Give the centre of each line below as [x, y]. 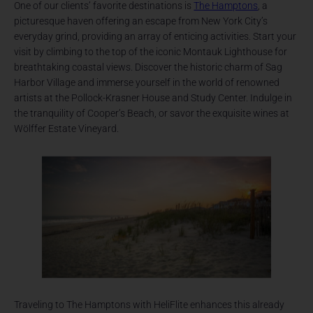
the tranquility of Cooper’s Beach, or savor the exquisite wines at [152, 114]
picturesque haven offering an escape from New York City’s [141, 21]
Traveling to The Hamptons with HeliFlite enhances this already [150, 305]
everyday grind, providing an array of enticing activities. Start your [155, 37]
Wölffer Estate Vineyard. [67, 129]
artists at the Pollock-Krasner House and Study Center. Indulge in [153, 98]
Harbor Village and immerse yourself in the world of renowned [147, 83]
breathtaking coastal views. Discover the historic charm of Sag [148, 67]
